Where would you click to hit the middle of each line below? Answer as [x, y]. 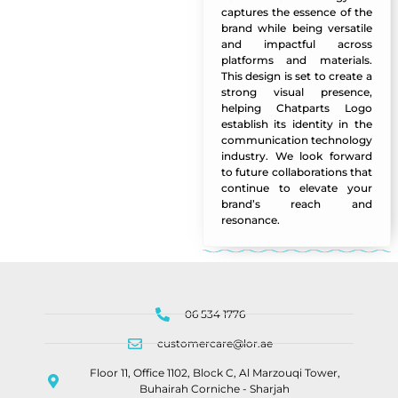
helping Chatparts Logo [296, 108]
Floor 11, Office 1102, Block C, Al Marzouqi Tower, [215, 372]
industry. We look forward [296, 156]
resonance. [250, 220]
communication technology [296, 140]
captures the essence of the [296, 12]
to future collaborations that [296, 172]
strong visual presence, [296, 92]
